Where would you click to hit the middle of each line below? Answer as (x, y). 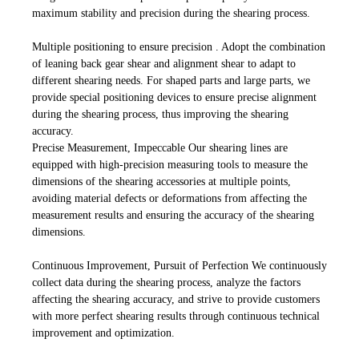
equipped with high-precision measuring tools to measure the (170, 164)
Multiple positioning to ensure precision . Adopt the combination (179, 46)
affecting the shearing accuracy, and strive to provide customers (176, 299)
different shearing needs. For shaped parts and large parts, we (171, 80)
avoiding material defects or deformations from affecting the (169, 198)
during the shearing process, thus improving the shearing (160, 114)
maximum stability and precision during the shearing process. (171, 13)
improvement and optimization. (103, 333)
